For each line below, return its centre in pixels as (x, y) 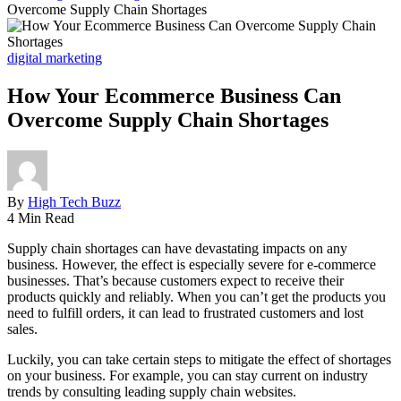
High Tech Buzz (74, 201)
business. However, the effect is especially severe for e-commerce (192, 264)
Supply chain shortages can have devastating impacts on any (177, 248)
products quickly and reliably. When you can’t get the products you (196, 296)
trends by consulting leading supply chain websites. (152, 391)
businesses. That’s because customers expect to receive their (175, 280)
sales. (22, 328)
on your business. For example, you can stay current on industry (188, 375)
